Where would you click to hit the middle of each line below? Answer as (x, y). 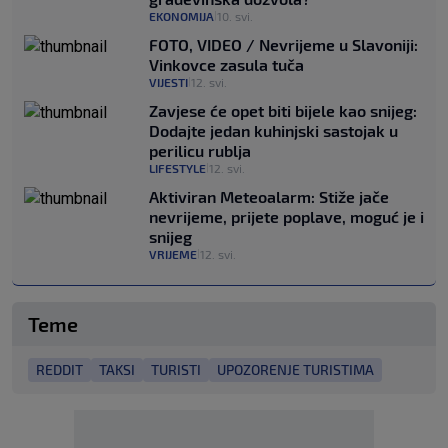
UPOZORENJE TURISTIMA (295, 370)
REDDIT (59, 370)
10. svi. (235, 16)
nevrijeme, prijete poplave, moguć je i (286, 217)
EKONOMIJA (181, 16)
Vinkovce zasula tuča (226, 65)
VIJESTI (168, 82)
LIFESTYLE (177, 168)
